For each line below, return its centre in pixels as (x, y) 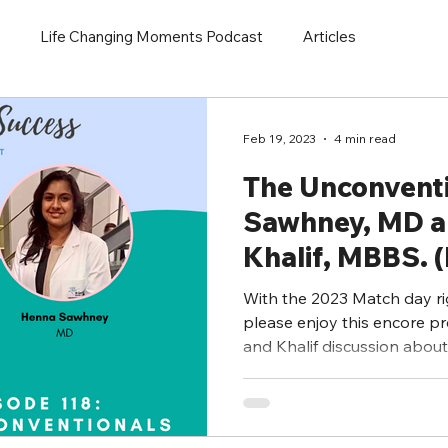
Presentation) (334, 291)
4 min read (365, 139)
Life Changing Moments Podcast (151, 37)
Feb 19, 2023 (279, 139)
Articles (329, 37)
